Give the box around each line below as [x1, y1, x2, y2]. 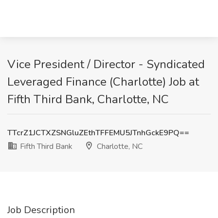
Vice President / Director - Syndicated [7, 56, 205, 72]
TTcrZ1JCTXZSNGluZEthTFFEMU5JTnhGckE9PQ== [7, 127, 189, 138]
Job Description [7, 203, 75, 217]
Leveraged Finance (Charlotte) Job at [7, 74, 199, 90]
